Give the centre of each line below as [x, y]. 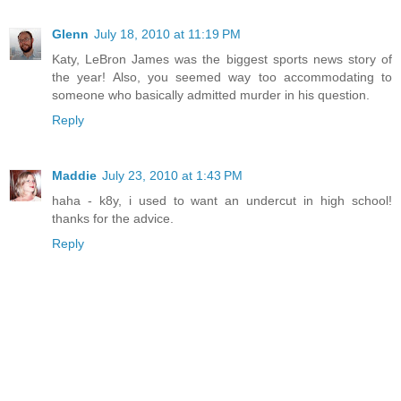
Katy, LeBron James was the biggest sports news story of [222, 60]
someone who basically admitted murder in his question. [211, 95]
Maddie [74, 176]
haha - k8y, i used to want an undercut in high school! [222, 201]
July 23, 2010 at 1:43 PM [172, 176]
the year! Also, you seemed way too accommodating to [222, 77]
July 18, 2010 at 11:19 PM [167, 34]
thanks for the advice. [113, 219]
